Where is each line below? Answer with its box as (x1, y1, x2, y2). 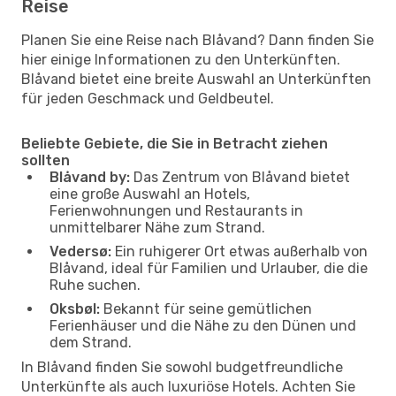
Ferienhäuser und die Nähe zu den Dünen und (49, 316, 356, 334)
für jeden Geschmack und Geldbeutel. (21, 89, 274, 107)
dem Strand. (49, 333, 132, 351)
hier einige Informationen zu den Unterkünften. (21, 50, 340, 68)
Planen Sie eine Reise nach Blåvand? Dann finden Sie (21, 31, 374, 49)
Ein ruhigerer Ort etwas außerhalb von (111, 242, 368, 260)
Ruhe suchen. (49, 276, 141, 293)
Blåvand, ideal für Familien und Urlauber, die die (49, 259, 368, 277)
